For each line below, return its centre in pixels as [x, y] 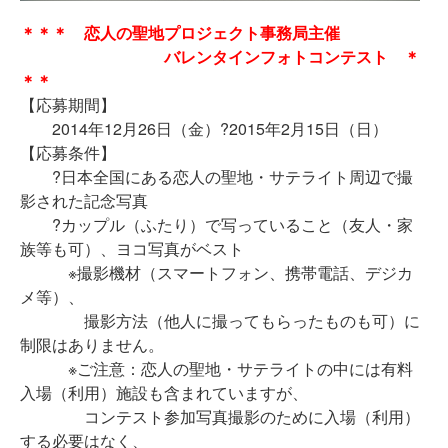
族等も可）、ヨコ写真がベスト [132, 248]
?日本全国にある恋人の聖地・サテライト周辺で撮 [216, 176]
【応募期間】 [68, 104]
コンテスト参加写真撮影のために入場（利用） [220, 416]
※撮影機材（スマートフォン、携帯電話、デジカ [216, 272]
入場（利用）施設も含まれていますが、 [164, 392]
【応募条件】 [68, 152]
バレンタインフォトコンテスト [276, 56]
